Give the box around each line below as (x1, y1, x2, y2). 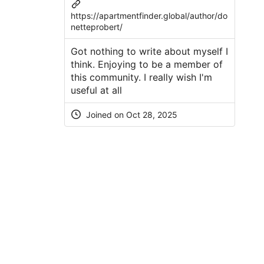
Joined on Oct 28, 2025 (83, 109, 177, 120)
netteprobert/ (70, 21, 123, 32)
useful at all (70, 84, 122, 96)
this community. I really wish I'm (70, 71, 212, 83)
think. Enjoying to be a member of (70, 58, 223, 70)
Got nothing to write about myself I (70, 45, 228, 57)
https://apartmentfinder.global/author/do (70, 10, 227, 21)
